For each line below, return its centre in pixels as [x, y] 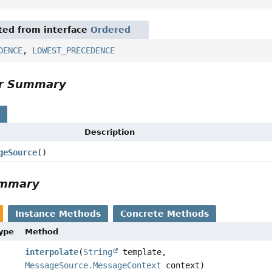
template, [142, 252]
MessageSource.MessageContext [93, 266]
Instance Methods [58, 214]
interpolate [51, 252]
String [97, 252]
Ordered [111, 30]
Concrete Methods [165, 214]
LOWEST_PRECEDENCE [74, 51]
